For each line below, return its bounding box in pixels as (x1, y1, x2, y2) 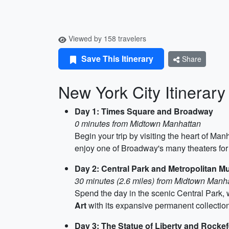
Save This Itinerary (79, 53, 153, 64)
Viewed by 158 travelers (66, 33, 146, 43)
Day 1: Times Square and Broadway (75, 105, 213, 117)
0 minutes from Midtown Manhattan (75, 118, 201, 129)
